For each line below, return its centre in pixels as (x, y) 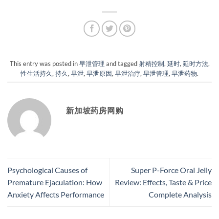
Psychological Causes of (47, 170)
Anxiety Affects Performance (56, 195)
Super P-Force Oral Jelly (171, 170)
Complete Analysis (180, 195)
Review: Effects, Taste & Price (163, 182)
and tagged (121, 63)
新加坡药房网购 (95, 110)
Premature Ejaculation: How (55, 182)
